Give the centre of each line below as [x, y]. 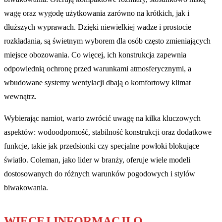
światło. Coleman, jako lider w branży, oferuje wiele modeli [97, 160]
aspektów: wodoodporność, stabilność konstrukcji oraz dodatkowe [108, 132]
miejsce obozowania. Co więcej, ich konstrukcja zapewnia [95, 55]
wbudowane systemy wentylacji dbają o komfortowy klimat [97, 82]
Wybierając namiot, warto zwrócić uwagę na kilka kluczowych [102, 118]
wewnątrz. [20, 96]
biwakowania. [26, 187]
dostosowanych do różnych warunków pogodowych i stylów [100, 173]
